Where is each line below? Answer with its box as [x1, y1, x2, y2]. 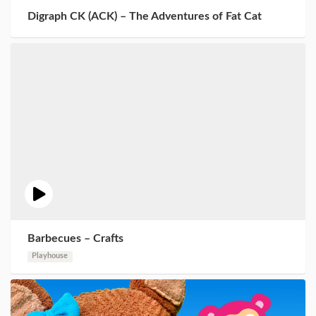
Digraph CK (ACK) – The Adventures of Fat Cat [28, 10, 262, 22]
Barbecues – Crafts [28, 233, 123, 245]
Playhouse [32, 253, 68, 260]
